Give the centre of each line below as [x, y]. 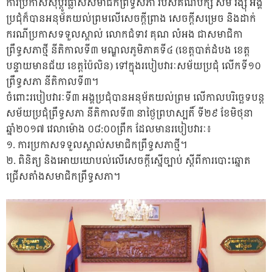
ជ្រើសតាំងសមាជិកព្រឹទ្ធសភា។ [63, 177]
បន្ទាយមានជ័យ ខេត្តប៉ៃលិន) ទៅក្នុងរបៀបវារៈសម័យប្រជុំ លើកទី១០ [134, 67]
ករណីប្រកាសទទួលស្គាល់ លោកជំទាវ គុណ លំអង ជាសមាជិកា [124, 35]
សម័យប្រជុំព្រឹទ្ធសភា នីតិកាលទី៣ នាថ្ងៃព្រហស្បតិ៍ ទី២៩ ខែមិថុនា [130, 114]
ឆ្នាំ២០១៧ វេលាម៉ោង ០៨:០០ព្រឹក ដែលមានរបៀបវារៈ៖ [109, 130]
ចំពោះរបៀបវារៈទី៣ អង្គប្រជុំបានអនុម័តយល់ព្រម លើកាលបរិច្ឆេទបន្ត [135, 98]
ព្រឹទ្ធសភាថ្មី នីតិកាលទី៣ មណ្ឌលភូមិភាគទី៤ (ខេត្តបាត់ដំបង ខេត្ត [128, 51]
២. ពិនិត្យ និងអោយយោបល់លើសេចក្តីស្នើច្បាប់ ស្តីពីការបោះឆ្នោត [128, 161]
